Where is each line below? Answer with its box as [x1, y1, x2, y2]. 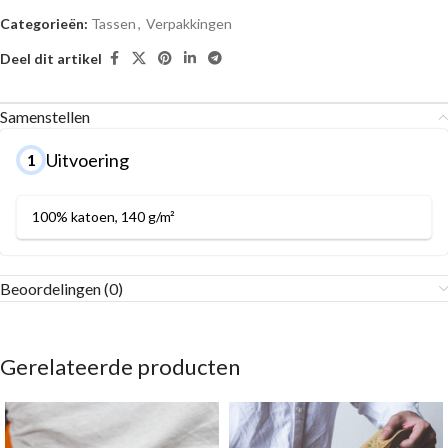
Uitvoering [46, 149, 129, 171]
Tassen [91, 15, 136, 32]
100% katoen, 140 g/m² [32, 208, 175, 225]
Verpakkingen [146, 15, 232, 32]
